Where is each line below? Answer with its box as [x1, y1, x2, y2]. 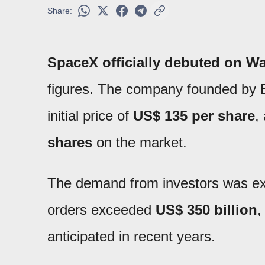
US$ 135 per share [133, 108, 255, 124]
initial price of [47, 108, 133, 124]
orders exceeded [47, 202, 156, 218]
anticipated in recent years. [47, 228, 215, 245]
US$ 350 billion [156, 202, 257, 218]
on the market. [92, 134, 187, 151]
